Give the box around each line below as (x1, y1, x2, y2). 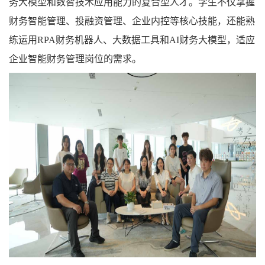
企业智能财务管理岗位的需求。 (9, 54, 141, 64)
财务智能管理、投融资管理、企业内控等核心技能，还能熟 (9, 16, 255, 27)
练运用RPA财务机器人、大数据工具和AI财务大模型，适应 (9, 35, 255, 46)
